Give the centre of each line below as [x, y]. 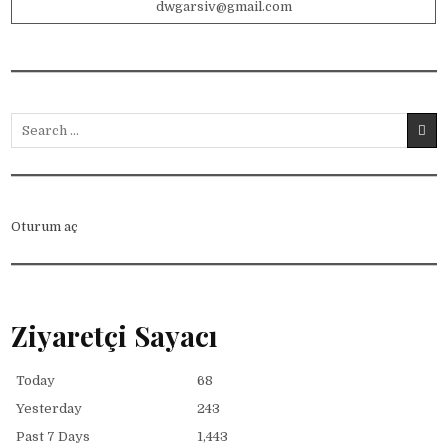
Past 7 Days [53, 437]
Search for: [46, 121]
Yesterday [49, 409]
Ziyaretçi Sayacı [115, 336]
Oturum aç [45, 226]
